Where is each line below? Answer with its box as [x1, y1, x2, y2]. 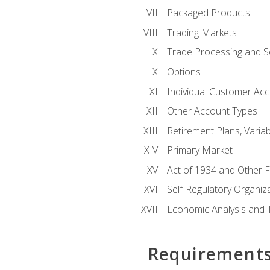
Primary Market [166, 143, 233, 157]
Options [166, 65, 201, 79]
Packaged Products [166, 6, 250, 20]
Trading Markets [166, 25, 237, 39]
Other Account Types [166, 104, 257, 118]
